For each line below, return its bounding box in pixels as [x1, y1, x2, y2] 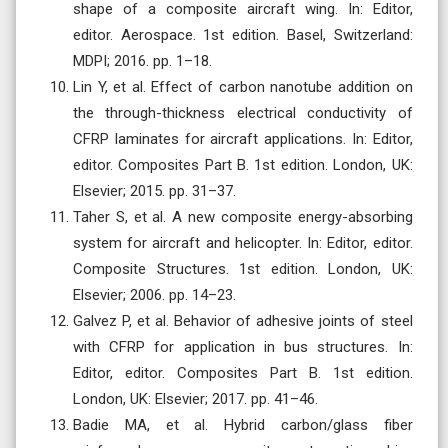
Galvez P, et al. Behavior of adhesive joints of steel [73, 311, 413, 330]
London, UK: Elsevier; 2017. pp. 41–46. [73, 389, 318, 408]
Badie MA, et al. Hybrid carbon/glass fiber [73, 415, 413, 434]
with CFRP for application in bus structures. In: [73, 337, 413, 356]
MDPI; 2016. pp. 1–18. [73, 51, 212, 70]
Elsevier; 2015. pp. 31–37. [73, 181, 236, 200]
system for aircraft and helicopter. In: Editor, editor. [73, 233, 413, 252]
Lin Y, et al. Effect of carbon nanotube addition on [73, 77, 413, 96]
